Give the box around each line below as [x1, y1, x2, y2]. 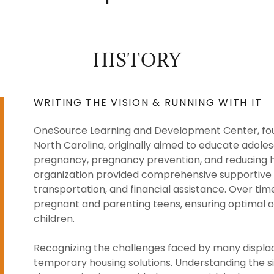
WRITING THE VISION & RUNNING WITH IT [33, 95, 262, 109]
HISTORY [92, 48, 182, 72]
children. [33, 212, 75, 226]
